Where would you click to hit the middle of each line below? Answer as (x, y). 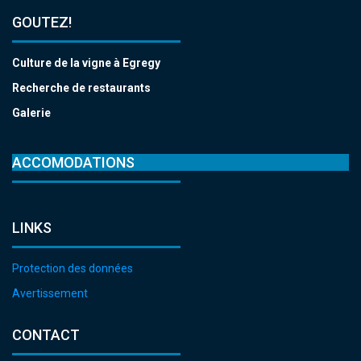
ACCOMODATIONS (73, 162)
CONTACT (46, 335)
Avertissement (50, 293)
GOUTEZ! (42, 22)
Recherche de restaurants (81, 88)
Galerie (31, 113)
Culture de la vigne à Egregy (86, 63)
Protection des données (73, 268)
